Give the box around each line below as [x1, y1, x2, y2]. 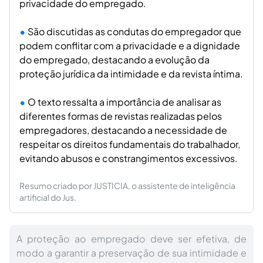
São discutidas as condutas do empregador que [28, 25, 241, 38]
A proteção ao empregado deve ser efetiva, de [16, 232, 247, 245]
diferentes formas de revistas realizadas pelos [19, 110, 222, 122]
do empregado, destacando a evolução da [19, 53, 210, 66]
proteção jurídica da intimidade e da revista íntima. [19, 68, 243, 80]
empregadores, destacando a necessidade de [19, 124, 227, 136]
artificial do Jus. [19, 192, 76, 203]
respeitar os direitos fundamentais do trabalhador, [19, 138, 240, 150]
